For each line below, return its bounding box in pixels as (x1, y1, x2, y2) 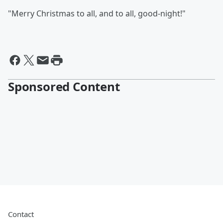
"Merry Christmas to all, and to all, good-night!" (8, 8, 186, 19)
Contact (8, 209, 34, 219)
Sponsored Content (8, 78, 120, 95)
